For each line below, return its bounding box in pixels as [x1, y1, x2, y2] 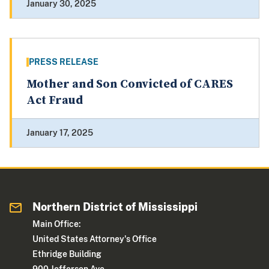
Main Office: [32, 219, 82, 229]
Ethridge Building [32, 249, 102, 259]
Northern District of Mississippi [32, 201, 198, 214]
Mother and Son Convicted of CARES [26, 77, 233, 92]
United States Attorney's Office [32, 234, 157, 244]
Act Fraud [26, 93, 83, 109]
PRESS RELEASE [29, 57, 98, 67]
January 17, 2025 [26, 128, 93, 138]
